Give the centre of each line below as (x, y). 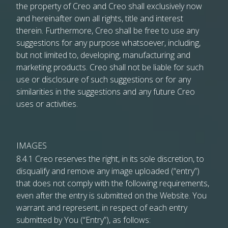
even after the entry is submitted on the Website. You (111, 195)
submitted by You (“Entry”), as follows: (83, 220)
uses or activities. (47, 104)
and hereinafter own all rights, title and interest (100, 18)
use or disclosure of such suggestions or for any (104, 79)
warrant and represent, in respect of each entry (102, 208)
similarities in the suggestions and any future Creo (106, 92)
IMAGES (32, 146)
